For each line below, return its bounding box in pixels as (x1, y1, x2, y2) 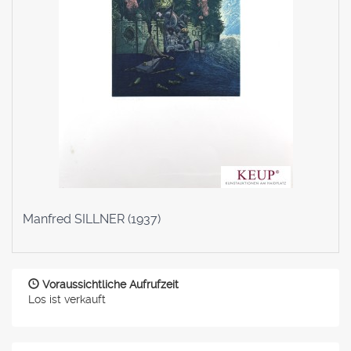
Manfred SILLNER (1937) (23, 211, 161, 226)
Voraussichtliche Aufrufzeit (42, 277, 179, 291)
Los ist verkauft (28, 292, 106, 306)
